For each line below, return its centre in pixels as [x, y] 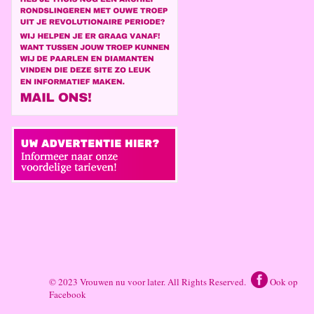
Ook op [283, 281]
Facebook [68, 294]
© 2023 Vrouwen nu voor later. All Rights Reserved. [150, 281]
